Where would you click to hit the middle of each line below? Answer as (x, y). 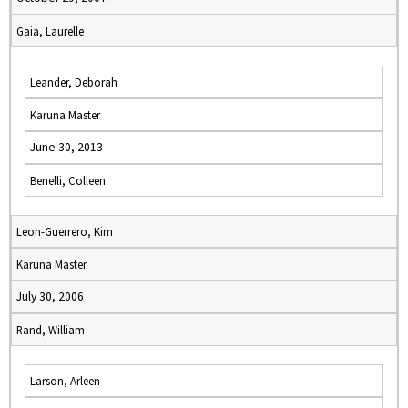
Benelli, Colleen (68, 180)
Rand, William (51, 330)
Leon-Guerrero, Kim (65, 231)
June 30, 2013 (66, 147)
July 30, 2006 (50, 296)
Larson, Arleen (65, 381)
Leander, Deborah (74, 82)
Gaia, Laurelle (50, 31)
